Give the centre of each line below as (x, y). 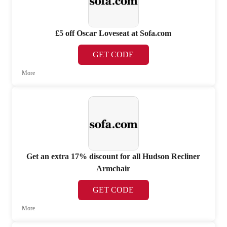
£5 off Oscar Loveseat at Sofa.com (113, 33)
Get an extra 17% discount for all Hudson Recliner (113, 157)
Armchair (113, 169)
